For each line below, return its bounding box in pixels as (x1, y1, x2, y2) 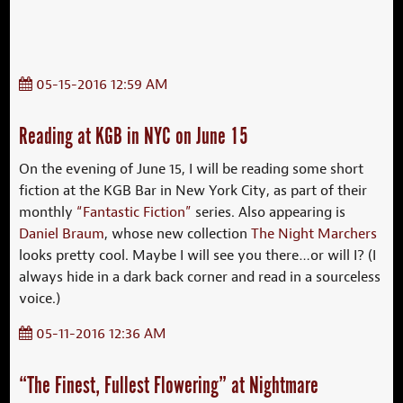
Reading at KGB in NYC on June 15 (19, 121, 249, 152)
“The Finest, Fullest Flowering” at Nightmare (19, 371, 319, 401)
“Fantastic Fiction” (76, 201, 193, 221)
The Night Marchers (251, 223, 378, 243)
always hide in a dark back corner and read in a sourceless (19, 266, 381, 286)
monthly (19, 201, 77, 221)
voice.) (19, 288, 61, 308)
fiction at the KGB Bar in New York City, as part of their (19, 180, 368, 200)
